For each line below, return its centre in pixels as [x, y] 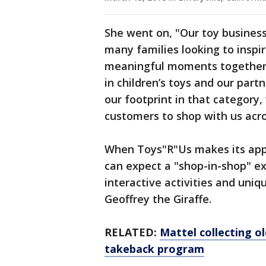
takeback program [154, 249]
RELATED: [131, 232]
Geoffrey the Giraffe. [158, 199]
